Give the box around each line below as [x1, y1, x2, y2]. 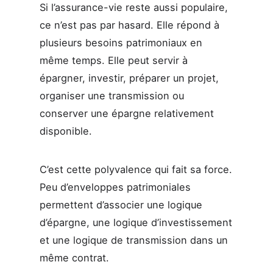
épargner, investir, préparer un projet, [39, 71, 219, 84]
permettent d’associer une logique [39, 199, 202, 211]
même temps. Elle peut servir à [39, 54, 188, 66]
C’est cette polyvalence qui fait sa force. [39, 163, 232, 176]
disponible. [39, 124, 92, 137]
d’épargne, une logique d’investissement [39, 216, 232, 229]
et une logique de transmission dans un [39, 234, 228, 247]
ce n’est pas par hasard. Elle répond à [39, 18, 219, 31]
